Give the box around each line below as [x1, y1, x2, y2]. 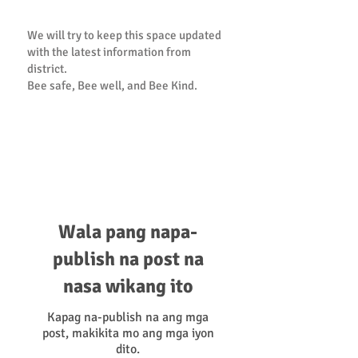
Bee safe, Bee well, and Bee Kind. [27, 78, 200, 93]
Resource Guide [76, 153, 180, 173]
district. [27, 62, 67, 76]
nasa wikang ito [62, 274, 193, 298]
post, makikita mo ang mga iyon [42, 325, 214, 341]
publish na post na [52, 247, 204, 271]
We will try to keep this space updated [27, 28, 221, 42]
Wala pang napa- [58, 220, 197, 244]
